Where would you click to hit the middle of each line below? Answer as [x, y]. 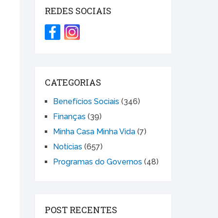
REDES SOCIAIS [78, 11]
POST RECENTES [81, 210]
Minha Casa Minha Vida [94, 132]
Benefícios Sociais [86, 102]
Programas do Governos [98, 162]
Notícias [68, 147]
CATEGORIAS [73, 82]
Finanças [69, 117]
